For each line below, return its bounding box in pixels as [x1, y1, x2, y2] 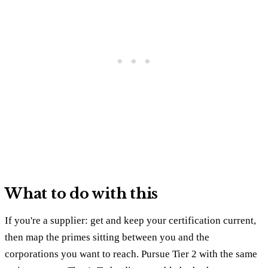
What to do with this [5, 184, 159, 202]
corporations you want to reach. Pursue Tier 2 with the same [5, 248, 257, 260]
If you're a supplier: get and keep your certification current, [5, 214, 256, 226]
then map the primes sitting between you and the [5, 231, 209, 243]
